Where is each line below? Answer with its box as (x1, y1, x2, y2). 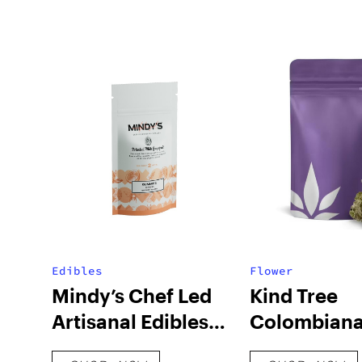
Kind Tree (249, 284, 338, 307)
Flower (249, 263, 293, 278)
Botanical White (52, 335, 200, 359)
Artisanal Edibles (52, 309, 208, 333)
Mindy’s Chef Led (52, 284, 212, 307)
